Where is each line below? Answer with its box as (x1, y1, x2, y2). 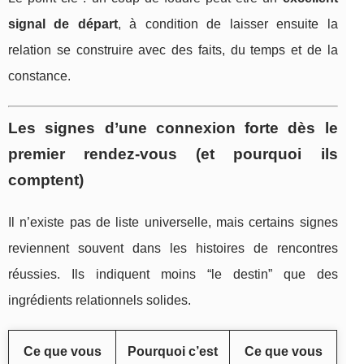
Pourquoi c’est (128, 344, 218, 358)
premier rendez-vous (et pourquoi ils (8, 145, 338, 162)
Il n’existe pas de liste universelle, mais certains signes (8, 214, 338, 229)
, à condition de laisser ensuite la (117, 16, 338, 31)
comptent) (8, 171, 84, 188)
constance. (8, 68, 71, 83)
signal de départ (8, 16, 118, 31)
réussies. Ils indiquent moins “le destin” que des (8, 266, 338, 281)
